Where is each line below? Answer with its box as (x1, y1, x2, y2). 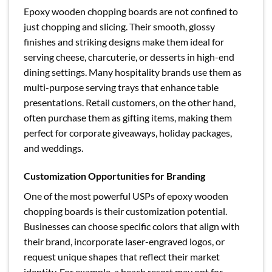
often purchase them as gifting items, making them (24, 112, 232, 124)
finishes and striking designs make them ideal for (24, 36, 224, 48)
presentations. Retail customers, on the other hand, (24, 97, 236, 109)
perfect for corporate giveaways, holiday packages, (24, 127, 232, 139)
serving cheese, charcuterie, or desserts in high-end (24, 51, 234, 63)
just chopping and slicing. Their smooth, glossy (24, 21, 215, 33)
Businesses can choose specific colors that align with (24, 220, 240, 233)
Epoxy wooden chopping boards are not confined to (24, 5, 238, 18)
